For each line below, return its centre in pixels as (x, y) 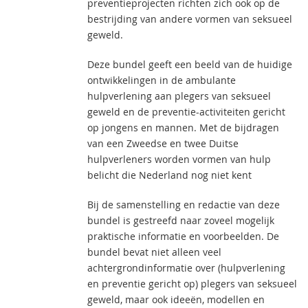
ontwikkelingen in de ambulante (162, 80)
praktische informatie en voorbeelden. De (183, 236)
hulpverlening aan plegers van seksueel (179, 96)
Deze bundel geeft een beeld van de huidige (190, 64)
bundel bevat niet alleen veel (154, 252)
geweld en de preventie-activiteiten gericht (186, 112)
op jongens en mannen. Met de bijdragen (183, 128)
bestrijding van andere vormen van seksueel (190, 19)
